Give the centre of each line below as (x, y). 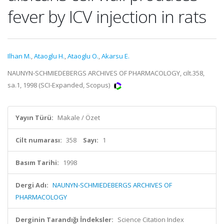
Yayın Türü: (34, 117)
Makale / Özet (79, 117)
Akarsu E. (115, 56)
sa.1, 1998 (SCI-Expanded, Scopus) (59, 85)
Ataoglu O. (83, 56)
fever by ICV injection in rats (107, 16)
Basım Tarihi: (37, 162)
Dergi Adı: (32, 185)
